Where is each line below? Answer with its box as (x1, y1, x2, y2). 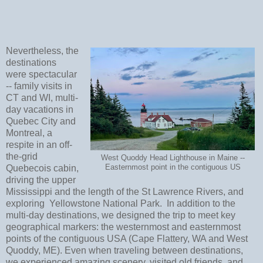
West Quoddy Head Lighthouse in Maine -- (100, 154, 245, 163)
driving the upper (6, 175, 76, 186)
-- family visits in (6, 81, 72, 92)
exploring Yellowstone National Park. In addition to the (6, 198, 235, 209)
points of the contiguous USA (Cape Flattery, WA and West (6, 234, 248, 244)
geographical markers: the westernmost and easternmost (6, 222, 241, 232)
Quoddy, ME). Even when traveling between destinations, (6, 245, 243, 256)
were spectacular (6, 69, 77, 80)
